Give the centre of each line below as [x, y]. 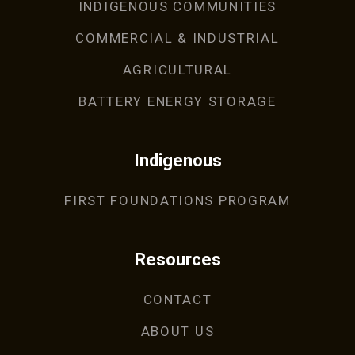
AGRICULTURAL [177, 70]
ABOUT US [177, 332]
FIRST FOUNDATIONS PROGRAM [177, 201]
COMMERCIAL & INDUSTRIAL [177, 38]
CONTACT [177, 300]
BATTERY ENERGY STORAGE [177, 102]
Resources [177, 260]
